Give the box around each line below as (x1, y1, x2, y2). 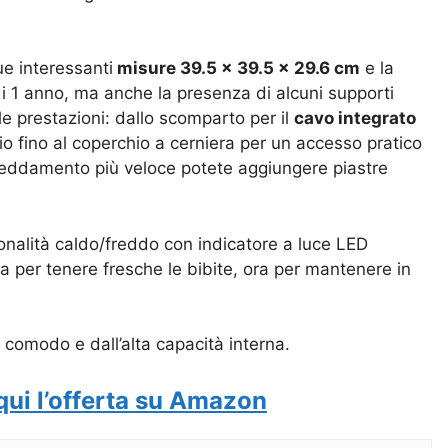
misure (113, 58, 180, 79)
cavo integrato (294, 108, 416, 129)
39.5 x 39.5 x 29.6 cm (180, 58, 360, 79)
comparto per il (168, 108, 294, 129)
